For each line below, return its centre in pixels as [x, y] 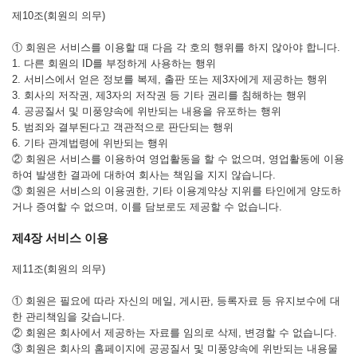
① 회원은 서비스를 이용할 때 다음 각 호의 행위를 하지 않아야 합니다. [176, 47]
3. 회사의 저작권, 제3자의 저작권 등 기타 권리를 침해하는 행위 [159, 95]
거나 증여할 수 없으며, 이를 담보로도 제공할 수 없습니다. [147, 207]
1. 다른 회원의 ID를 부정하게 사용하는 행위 [114, 63]
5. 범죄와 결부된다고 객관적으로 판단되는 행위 [123, 127]
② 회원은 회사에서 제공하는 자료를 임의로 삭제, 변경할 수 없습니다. [175, 333]
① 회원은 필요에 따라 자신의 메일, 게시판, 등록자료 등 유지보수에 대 [176, 301]
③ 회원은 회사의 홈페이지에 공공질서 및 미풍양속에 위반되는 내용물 [175, 349]
